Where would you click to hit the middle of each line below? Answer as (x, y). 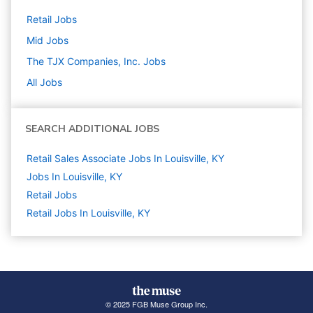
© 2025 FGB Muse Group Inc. (156, 304)
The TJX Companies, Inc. (83, 61)
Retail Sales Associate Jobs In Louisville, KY (125, 159)
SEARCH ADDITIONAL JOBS (92, 129)
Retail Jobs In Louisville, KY (88, 213)
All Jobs (44, 82)
